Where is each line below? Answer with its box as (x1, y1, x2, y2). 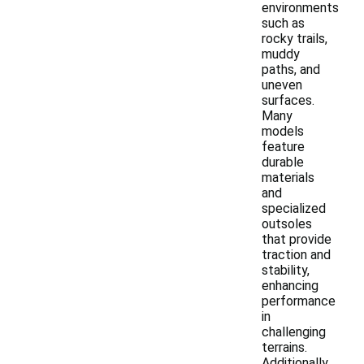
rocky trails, (262, 31, 327, 46)
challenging (262, 324, 326, 340)
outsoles (262, 216, 312, 232)
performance (262, 293, 336, 309)
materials (262, 170, 314, 185)
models (262, 123, 304, 139)
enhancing (262, 278, 318, 293)
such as (262, 15, 305, 31)
